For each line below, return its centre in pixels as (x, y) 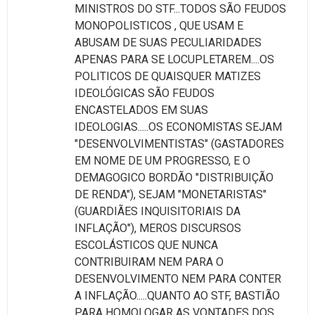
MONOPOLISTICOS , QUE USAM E (159, 25)
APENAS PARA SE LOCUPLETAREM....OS (174, 59)
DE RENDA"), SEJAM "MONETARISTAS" (171, 194)
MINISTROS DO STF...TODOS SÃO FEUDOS (180, 8)
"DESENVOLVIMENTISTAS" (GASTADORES (179, 143)
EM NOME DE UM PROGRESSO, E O (162, 160)
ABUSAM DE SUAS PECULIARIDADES (168, 42)
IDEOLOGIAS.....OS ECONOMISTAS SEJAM (178, 127)
